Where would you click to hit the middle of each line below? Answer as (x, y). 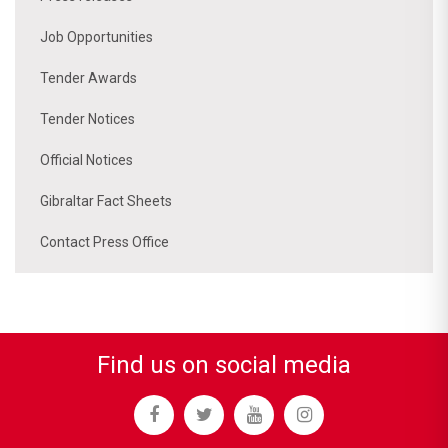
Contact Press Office (104, 241)
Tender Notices (87, 118)
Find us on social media (224, 364)
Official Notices (86, 159)
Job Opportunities (96, 36)
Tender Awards (88, 77)
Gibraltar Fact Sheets (106, 200)
